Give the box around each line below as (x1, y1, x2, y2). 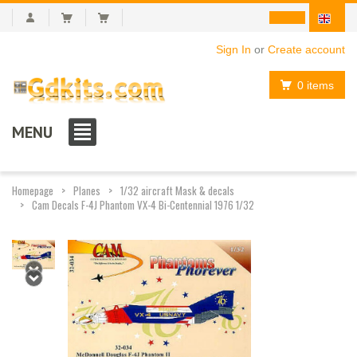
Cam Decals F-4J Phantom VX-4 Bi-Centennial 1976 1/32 (32, 196, 254, 213)
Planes (73, 182, 100, 198)
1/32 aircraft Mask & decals (120, 182, 234, 198)
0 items (297, 78, 334, 92)
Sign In (216, 43, 251, 56)
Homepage (12, 182, 53, 198)
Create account (268, 43, 345, 56)
